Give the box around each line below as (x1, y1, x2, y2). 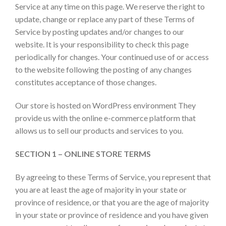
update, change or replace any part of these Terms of (15, 14, 195, 24)
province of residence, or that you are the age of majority (15, 197, 209, 207)
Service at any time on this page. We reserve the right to (15, 2, 205, 12)
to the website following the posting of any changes (15, 65, 192, 75)
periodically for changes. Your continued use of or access (15, 52, 209, 62)
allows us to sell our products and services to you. (15, 125, 183, 135)
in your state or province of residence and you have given (15, 209, 208, 219)
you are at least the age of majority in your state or (15, 184, 187, 194)
